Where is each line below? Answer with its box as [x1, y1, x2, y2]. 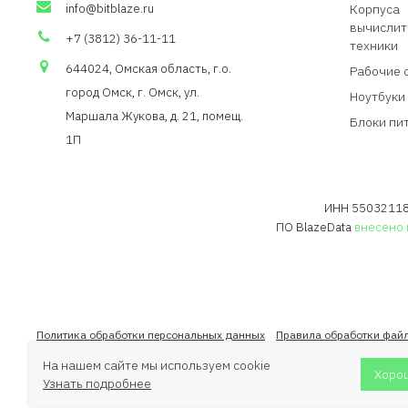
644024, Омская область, [66, 60, 213, 76]
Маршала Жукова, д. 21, [66, 107, 202, 124]
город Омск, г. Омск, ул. [66, 84, 199, 100]
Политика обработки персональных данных [36, 328, 265, 342]
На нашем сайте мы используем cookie [43, 357, 270, 373]
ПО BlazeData [275, 219, 354, 235]
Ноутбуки [350, 88, 405, 105]
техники [350, 37, 398, 54]
